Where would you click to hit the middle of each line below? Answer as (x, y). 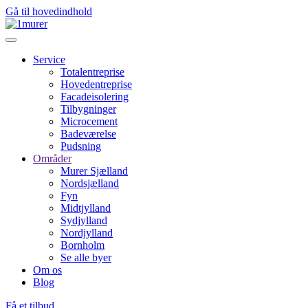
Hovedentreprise (96, 84)
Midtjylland (86, 208)
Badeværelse (88, 134)
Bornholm (82, 245)
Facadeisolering (95, 97)
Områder (52, 158)
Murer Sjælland (94, 171)
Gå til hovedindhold (49, 11)
